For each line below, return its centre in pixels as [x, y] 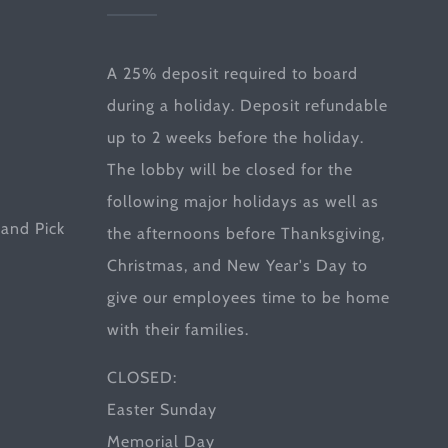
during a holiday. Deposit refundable [247, 105]
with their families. [177, 329]
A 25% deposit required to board [232, 73]
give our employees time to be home [248, 297]
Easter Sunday [161, 409]
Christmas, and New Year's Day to [237, 265]
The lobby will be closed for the [229, 169]
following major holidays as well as [242, 201]
